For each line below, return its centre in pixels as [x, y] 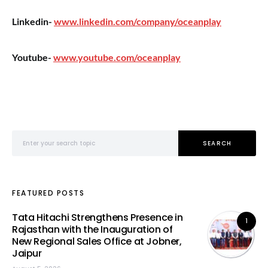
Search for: [29, 135]
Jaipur [27, 253]
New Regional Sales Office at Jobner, [97, 241]
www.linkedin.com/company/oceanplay [138, 21]
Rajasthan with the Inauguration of [92, 229]
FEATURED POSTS [48, 193]
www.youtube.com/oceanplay [117, 57]
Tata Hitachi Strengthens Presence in [98, 217]
